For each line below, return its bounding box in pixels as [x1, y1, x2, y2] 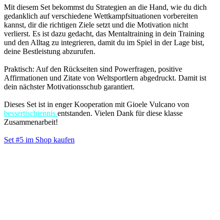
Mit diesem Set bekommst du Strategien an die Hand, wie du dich [4, 3, 207, 12]
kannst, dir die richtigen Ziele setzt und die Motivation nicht [4, 21, 188, 29]
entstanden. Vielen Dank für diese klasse [57, 109, 183, 118]
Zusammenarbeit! [4, 118, 58, 127]
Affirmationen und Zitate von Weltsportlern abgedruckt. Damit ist [4, 74, 206, 82]
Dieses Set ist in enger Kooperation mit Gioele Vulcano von [4, 100, 189, 109]
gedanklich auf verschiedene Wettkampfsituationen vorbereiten [4, 12, 198, 21]
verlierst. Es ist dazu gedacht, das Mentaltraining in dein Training [4, 29, 204, 38]
